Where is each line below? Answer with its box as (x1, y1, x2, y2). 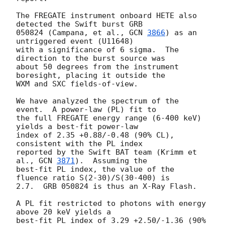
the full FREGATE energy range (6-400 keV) (16, 114, 201, 123)
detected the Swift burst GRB (16, 20, 143, 29)
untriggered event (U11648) (16, 37, 134, 46)
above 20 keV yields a (16, 207, 111, 217)
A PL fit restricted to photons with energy (16, 199, 206, 208)
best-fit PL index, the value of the (16, 165, 174, 174)
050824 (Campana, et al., (16, 28, 129, 38)
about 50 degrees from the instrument (16, 62, 179, 72)
